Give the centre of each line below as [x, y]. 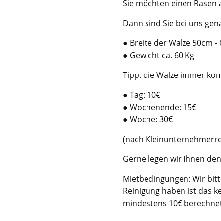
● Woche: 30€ [148, 119]
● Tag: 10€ [142, 95]
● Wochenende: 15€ [160, 107]
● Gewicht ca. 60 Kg [159, 55]
